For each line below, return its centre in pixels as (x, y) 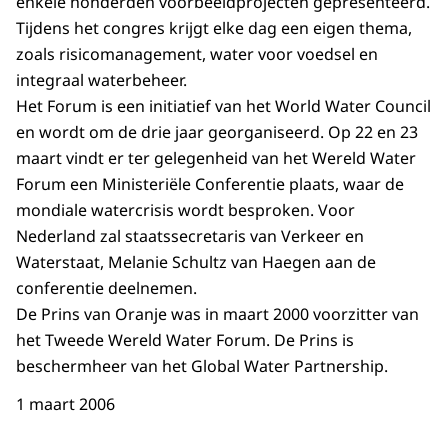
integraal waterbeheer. (101, 80)
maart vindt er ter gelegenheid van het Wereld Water (216, 158)
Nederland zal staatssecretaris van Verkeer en (190, 236)
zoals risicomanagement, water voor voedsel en (197, 54)
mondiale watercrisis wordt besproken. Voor (185, 210)
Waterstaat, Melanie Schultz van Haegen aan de (196, 262)
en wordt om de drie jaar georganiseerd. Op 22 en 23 (217, 132)
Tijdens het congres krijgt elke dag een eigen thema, (214, 28)
